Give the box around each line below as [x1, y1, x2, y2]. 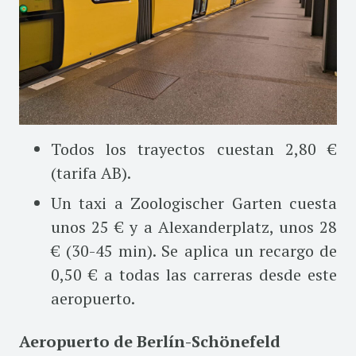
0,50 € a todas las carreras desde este [51, 263, 337, 285]
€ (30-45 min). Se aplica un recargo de [51, 239, 337, 261]
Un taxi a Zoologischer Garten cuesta [51, 192, 337, 214]
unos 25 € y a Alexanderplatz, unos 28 [51, 215, 337, 238]
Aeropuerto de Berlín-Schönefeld [19, 330, 281, 352]
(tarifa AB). [51, 161, 131, 184]
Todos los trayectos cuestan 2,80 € [51, 137, 337, 160]
